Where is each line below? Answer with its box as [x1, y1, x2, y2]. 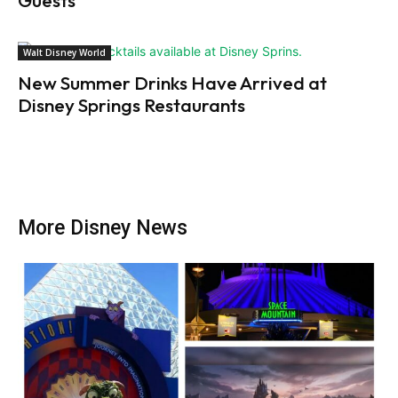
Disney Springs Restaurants [18, 93, 245, 117]
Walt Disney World [23, 46, 106, 60]
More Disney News [18, 216, 187, 241]
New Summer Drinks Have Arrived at [18, 71, 327, 95]
